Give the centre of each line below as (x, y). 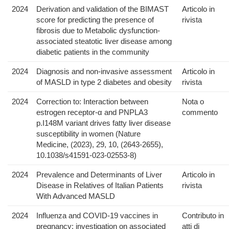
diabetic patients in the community (93, 52)
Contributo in (203, 216)
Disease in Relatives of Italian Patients (100, 186)
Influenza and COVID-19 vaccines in (97, 216)
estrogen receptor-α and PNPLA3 (92, 112)
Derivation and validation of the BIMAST (102, 9)
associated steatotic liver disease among (104, 41)
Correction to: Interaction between (92, 102)
